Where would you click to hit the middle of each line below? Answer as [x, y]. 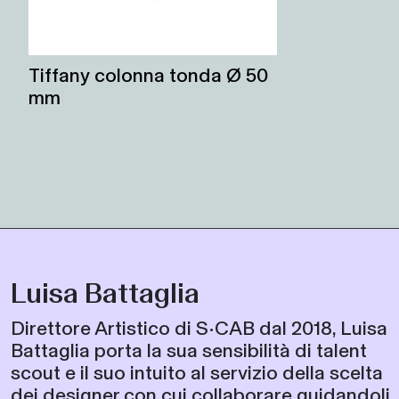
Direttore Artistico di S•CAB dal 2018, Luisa [199, 328]
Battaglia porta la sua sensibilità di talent [189, 350]
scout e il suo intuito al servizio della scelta [197, 372]
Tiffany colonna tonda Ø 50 [148, 75]
